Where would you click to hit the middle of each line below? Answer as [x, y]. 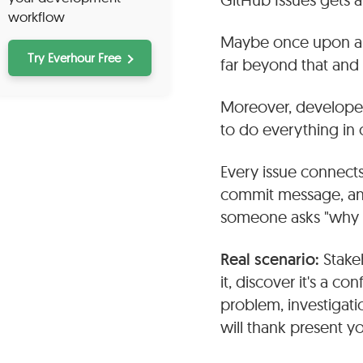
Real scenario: [272, 260]
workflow [36, 17]
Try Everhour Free [74, 58]
